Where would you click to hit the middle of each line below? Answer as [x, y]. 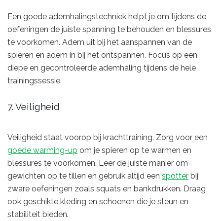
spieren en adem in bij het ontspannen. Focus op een [102, 55]
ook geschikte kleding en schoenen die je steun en [98, 201]
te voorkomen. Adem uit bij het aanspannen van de [100, 42]
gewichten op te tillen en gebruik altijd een [85, 176]
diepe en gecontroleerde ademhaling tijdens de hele [102, 68]
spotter [175, 176]
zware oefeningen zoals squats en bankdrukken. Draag [107, 188]
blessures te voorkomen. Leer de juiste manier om [98, 163]
